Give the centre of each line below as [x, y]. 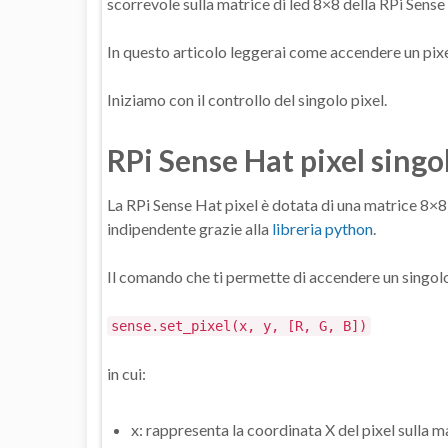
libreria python [322, 229]
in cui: [126, 374]
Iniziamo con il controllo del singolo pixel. [247, 100]
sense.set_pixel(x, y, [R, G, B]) [239, 326]
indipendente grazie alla [189, 229]
